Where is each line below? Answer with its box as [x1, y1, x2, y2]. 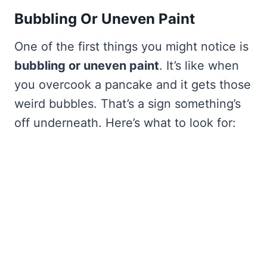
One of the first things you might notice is [14, 39, 249, 54]
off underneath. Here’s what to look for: [14, 116, 236, 131]
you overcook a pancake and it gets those [14, 77, 251, 92]
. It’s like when [159, 58, 239, 73]
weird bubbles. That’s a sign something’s [14, 97, 241, 111]
